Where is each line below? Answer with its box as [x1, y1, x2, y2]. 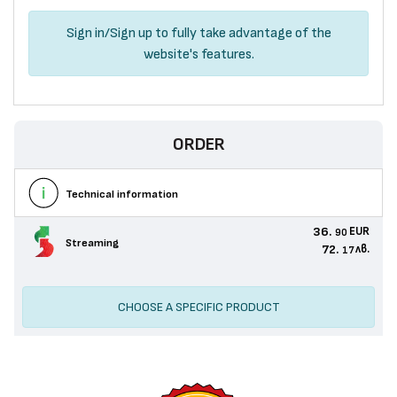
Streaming [66, 237, 120, 249]
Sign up [109, 25, 152, 40]
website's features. [143, 46, 254, 61]
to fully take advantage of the [152, 25, 331, 40]
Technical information [66, 189, 179, 201]
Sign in [66, 25, 105, 40]
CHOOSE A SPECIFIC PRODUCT [117, 300, 280, 315]
